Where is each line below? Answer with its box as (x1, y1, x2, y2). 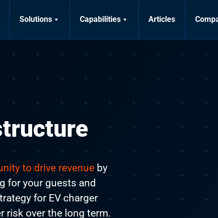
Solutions (19, 15, 52, 24)
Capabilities (80, 15, 121, 24)
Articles (148, 15, 175, 24)
